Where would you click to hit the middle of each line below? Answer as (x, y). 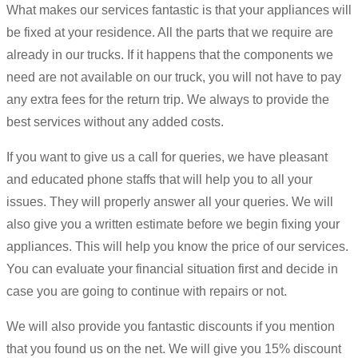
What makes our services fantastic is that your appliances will (179, 10)
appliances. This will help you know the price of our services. (177, 246)
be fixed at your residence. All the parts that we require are (170, 32)
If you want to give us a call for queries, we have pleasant (167, 157)
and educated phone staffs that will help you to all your (159, 179)
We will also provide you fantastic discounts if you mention (171, 326)
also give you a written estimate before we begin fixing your (173, 224)
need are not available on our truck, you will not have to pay (174, 77)
